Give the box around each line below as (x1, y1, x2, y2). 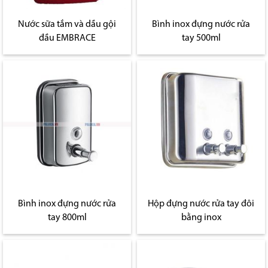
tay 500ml (181, 33, 221, 44)
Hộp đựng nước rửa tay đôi (148, 199, 254, 209)
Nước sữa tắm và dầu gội (18, 20, 116, 30)
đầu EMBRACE (38, 33, 96, 44)
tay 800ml (47, 213, 87, 223)
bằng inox (181, 213, 221, 223)
